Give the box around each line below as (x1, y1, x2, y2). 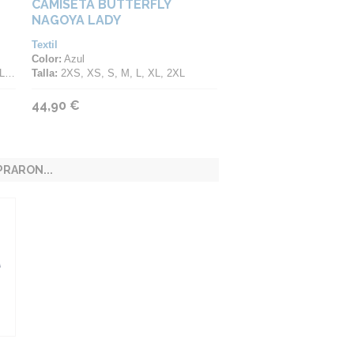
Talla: (32, 67, 58, 79)
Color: (32, 53, 62, 65)
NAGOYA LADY (32, 13, 121, 28)
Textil (32, 39, 58, 51)
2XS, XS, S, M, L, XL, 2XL (58, 67, 185, 79)
